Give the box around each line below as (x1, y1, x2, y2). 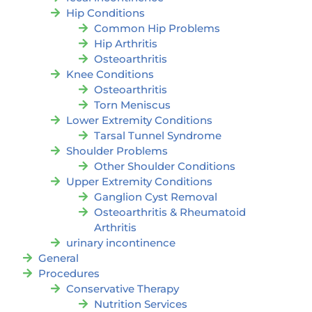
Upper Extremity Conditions (66, 175, 212, 189)
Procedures (38, 267, 100, 281)
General (38, 251, 79, 265)
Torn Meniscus (94, 98, 171, 112)
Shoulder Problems (66, 144, 168, 158)
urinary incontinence (66, 236, 175, 250)
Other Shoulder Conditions (94, 159, 235, 173)
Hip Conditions (66, 6, 145, 20)
